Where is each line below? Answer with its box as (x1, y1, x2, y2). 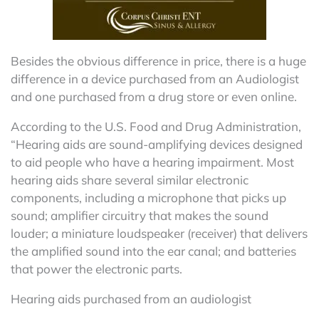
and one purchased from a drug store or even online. (11, 88, 297, 104)
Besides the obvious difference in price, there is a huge (11, 53, 306, 68)
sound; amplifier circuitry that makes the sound (11, 207, 268, 223)
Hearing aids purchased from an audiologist (11, 291, 251, 306)
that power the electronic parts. (11, 261, 182, 276)
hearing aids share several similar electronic (11, 172, 249, 187)
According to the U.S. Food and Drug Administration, (11, 118, 301, 134)
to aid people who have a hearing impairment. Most (11, 154, 294, 169)
